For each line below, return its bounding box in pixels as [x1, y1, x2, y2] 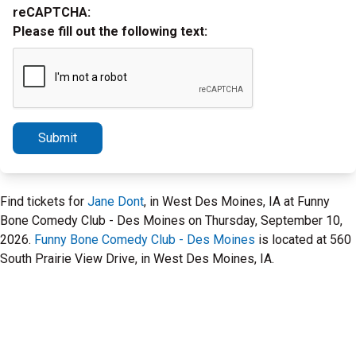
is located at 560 [255, 232, 351, 247]
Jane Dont [87, 194, 144, 209]
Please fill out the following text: [13, 24, 207, 39]
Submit [38, 130, 77, 145]
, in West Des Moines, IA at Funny [144, 194, 330, 209]
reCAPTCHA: [13, 5, 91, 20]
